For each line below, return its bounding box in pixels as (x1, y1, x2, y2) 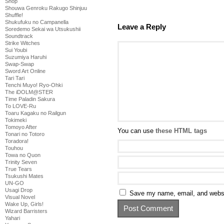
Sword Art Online (5, 68, 45, 74)
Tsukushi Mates (5, 173, 43, 179)
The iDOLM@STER (5, 89, 53, 95)
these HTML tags (155, 126, 207, 134)
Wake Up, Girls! (5, 201, 43, 207)
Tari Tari (5, 75, 24, 81)
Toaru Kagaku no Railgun (5, 110, 66, 116)
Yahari (5, 215, 20, 221)
